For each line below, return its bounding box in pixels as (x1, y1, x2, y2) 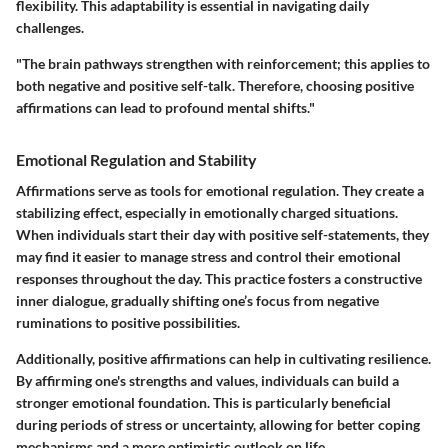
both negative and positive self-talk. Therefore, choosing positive (16, 77, 414, 95)
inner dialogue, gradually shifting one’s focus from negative (16, 292, 379, 310)
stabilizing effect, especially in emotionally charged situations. (16, 204, 398, 222)
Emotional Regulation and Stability (16, 150, 257, 170)
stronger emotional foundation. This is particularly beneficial (16, 394, 391, 412)
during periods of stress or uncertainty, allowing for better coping (16, 416, 420, 434)
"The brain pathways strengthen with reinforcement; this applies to (16, 55, 430, 73)
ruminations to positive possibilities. (16, 314, 240, 332)
